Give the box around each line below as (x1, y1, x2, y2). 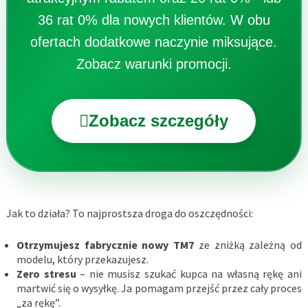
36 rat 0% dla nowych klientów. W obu (37, 12, 270, 28)
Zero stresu (16, 267, 76, 281)
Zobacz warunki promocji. (76, 56, 232, 72)
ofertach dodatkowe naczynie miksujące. (30, 34, 278, 50)
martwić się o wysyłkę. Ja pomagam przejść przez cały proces (16, 281, 302, 296)
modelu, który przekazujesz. (16, 252, 148, 267)
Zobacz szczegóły (89, 111, 229, 131)
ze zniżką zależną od (194, 238, 302, 252)
